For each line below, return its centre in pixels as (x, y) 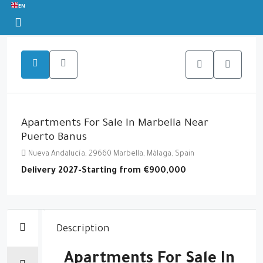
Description (83, 230)
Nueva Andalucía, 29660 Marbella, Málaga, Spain (111, 154)
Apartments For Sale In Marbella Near (115, 124)
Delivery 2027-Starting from (82, 171)
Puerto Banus (54, 138)
